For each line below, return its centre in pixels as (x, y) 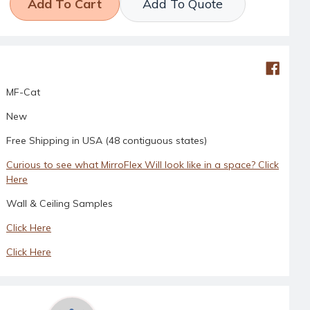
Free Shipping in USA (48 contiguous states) (106, 140)
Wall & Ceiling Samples (59, 203)
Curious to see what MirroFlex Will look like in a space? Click (142, 164)
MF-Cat (23, 92)
